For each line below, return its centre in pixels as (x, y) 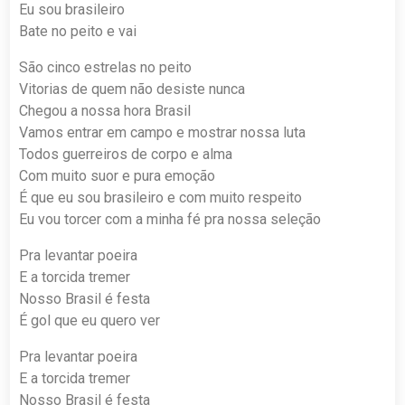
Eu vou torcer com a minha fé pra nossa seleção (170, 219)
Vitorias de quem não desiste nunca (132, 89)
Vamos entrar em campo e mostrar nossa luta (163, 132)
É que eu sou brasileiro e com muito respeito (161, 197)
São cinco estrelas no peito (106, 67)
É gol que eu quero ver (90, 320)
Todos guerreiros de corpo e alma (126, 154)
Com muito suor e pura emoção (118, 175)
